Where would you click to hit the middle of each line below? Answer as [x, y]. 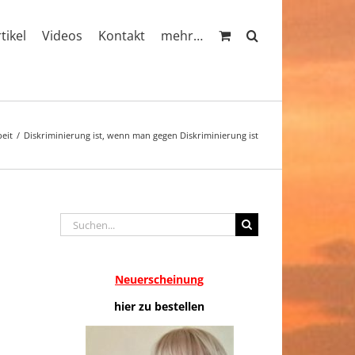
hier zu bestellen [159, 306]
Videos [62, 35]
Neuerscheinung [159, 279]
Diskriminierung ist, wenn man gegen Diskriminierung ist [141, 135]
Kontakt [122, 35]
